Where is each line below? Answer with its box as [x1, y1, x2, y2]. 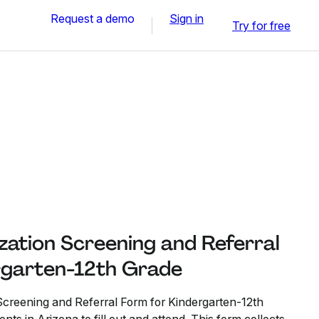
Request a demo [51, 11, 135, 26]
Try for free [232, 18, 291, 33]
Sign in [169, 11, 204, 26]
